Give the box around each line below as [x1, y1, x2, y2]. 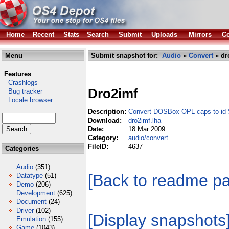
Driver [16, 207, 34, 214]
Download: [88, 117, 124, 124]
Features [4, 70, 31, 78]
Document [16, 198, 47, 205]
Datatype [16, 172, 43, 179]
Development [16, 189, 55, 197]
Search [87, 31, 109, 38]
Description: [88, 108, 128, 116]
